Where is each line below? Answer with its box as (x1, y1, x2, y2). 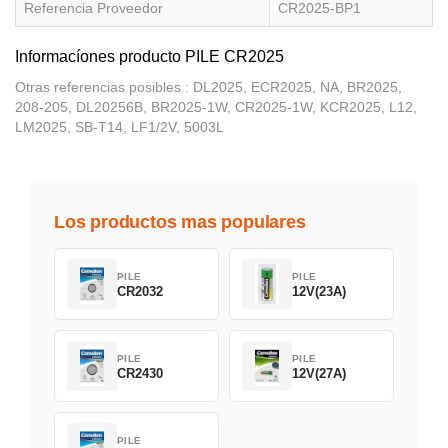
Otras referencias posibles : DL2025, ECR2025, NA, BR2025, (15, 79, 402, 96)
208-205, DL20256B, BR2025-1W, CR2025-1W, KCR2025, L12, (15, 99, 417, 116)
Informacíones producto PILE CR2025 (15, 48, 284, 66)
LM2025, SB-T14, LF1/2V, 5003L (15, 119, 224, 136)
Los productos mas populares (54, 212, 306, 233)
